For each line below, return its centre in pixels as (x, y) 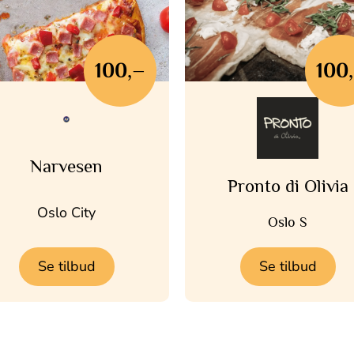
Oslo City (66, 212)
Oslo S (288, 222)
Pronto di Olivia (288, 185)
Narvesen (66, 166)
